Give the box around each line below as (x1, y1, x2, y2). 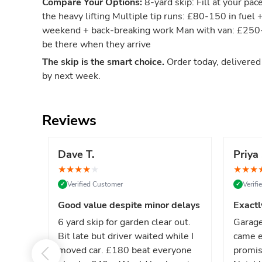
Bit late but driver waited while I (58, 230, 194, 243)
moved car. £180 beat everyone (58, 244, 192, 257)
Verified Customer (67, 180, 123, 189)
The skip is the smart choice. (42, 56, 164, 68)
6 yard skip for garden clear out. (58, 216, 191, 229)
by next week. (42, 70, 101, 82)
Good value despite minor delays (58, 199, 200, 212)
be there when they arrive (42, 38, 151, 51)
